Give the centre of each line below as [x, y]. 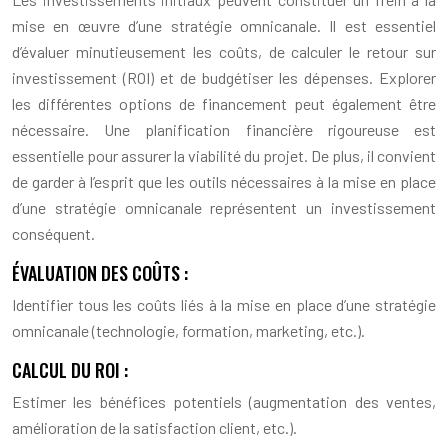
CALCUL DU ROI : [70, 369]
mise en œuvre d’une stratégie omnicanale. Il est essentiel [224, 25]
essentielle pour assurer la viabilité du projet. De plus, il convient [224, 155]
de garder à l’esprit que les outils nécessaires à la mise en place [224, 181]
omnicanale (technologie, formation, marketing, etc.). [188, 330]
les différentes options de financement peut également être [224, 103]
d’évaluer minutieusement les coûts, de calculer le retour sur [224, 51]
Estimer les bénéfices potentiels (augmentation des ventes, [224, 401]
